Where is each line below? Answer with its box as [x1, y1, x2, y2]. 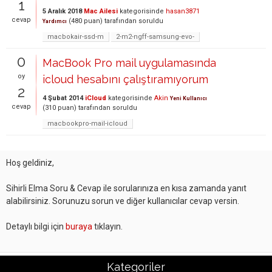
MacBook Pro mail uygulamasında [42, 56, 216, 69]
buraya [66, 222, 92, 231]
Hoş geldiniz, [6, 158, 54, 168]
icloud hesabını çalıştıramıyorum [42, 73, 208, 86]
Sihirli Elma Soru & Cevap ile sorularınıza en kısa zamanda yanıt [6, 183, 246, 193]
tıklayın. [92, 222, 123, 231]
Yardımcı [42, 18, 67, 24]
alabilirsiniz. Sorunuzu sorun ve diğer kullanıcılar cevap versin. [6, 196, 239, 206]
